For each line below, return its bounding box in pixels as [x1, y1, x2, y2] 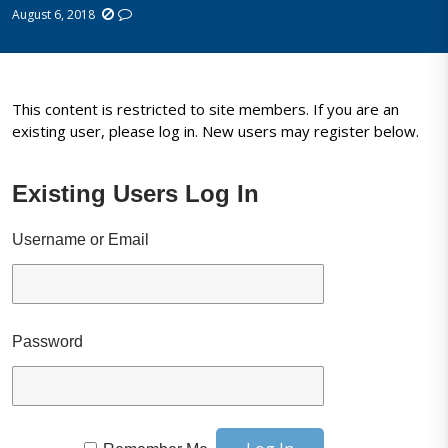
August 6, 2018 [12, 5, 96, 23]
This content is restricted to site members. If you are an [12, 99, 400, 120]
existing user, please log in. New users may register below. [12, 121, 420, 142]
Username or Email [12, 231, 150, 249]
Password [12, 333, 84, 351]
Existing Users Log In [12, 180, 260, 208]
